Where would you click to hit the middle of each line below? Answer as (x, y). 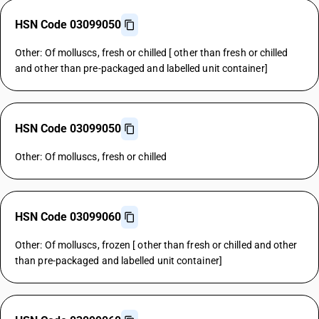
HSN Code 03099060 (68, 217)
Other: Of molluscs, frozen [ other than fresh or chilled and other (156, 245)
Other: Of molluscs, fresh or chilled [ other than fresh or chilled (152, 53)
